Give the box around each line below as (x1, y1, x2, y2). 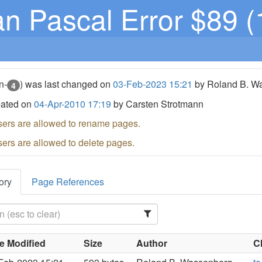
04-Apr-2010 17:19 (34, 96, 112, 111)
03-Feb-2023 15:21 (113, 77, 193, 91)
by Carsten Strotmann (111, 96, 204, 111)
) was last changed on (20, 77, 113, 91)
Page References (32, 174, 105, 188)
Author (136, 236, 168, 250)
